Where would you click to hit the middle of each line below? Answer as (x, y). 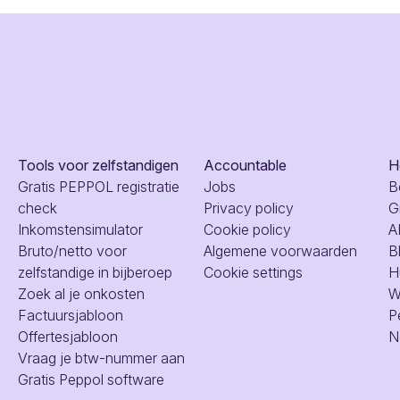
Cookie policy (247, 229)
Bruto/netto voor (72, 250)
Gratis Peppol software (91, 379)
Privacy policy (248, 208)
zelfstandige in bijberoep (95, 272)
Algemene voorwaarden (280, 250)
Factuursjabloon (70, 315)
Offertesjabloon (67, 336)
